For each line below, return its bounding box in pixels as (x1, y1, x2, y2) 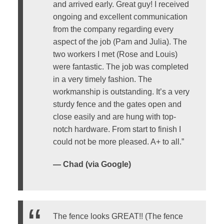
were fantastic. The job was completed (52, 62, 188, 71)
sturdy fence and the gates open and (52, 100, 181, 109)
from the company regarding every (52, 25, 173, 34)
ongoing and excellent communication (52, 12, 187, 21)
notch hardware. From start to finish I (52, 125, 181, 134)
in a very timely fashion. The (52, 75, 152, 84)
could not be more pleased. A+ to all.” (52, 137, 184, 146)
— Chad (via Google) (52, 160, 131, 169)
